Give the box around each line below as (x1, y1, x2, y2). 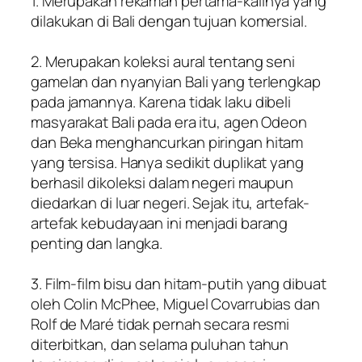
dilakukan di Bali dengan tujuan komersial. (31, 10, 307, 32)
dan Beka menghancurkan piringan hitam (31, 131, 304, 153)
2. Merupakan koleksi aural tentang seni (31, 50, 296, 72)
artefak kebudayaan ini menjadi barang (31, 212, 288, 234)
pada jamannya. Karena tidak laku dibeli (31, 90, 292, 112)
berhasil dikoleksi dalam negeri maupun (31, 171, 294, 193)
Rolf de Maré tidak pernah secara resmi (31, 313, 290, 335)
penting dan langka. (31, 232, 163, 254)
